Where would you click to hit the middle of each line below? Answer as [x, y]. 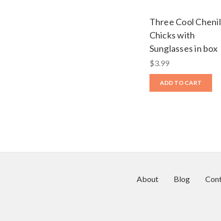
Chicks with [172, 35]
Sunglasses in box [183, 48]
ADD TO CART [181, 82]
